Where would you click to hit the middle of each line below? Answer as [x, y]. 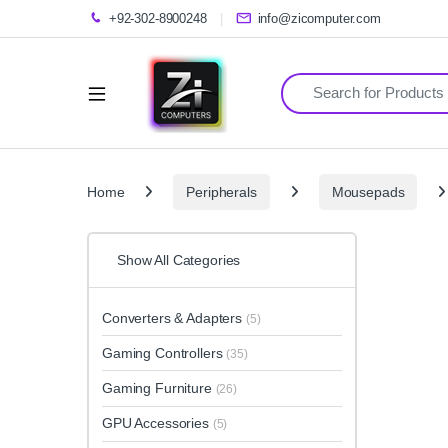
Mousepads [368, 191]
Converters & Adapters [174, 317]
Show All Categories [179, 260]
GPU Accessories [157, 423]
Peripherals [221, 191]
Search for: [317, 80]
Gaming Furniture [159, 388]
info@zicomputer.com [319, 18]
